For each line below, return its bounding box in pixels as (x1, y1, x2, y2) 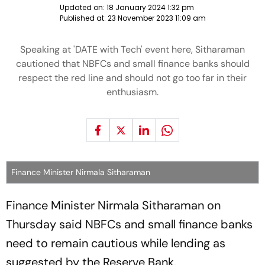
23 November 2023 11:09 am (107, 13, 206, 23)
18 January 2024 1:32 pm (106, 2, 194, 12)
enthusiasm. (106, 86, 159, 98)
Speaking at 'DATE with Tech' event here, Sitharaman (20, 43, 245, 56)
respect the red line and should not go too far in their (18, 72, 247, 84)
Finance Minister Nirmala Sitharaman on (6, 198, 221, 213)
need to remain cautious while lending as (6, 235, 225, 251)
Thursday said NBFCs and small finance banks (6, 216, 253, 232)
